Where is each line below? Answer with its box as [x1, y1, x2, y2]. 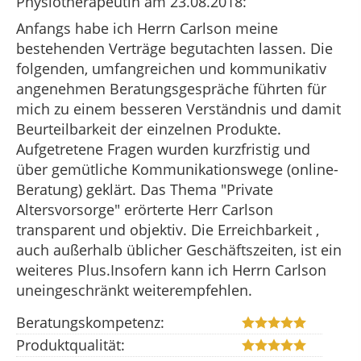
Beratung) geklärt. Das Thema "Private [16, 180, 273, 199]
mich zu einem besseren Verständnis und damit [16, 99, 341, 118]
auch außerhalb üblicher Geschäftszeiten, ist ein [16, 240, 342, 259]
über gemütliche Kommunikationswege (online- [16, 160, 338, 179]
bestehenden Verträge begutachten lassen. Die [16, 39, 333, 58]
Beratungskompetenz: [16, 313, 164, 333]
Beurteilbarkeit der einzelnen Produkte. [16, 119, 281, 139]
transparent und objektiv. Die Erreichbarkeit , [16, 220, 319, 239]
